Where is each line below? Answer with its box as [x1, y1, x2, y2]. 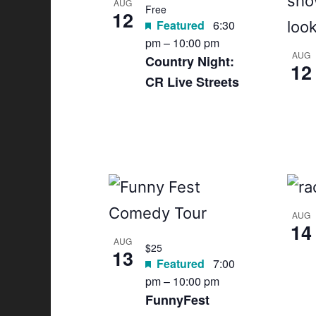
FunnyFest [145, 291, 209, 309]
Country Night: [145, 52, 234, 71]
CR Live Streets [145, 73, 239, 91]
